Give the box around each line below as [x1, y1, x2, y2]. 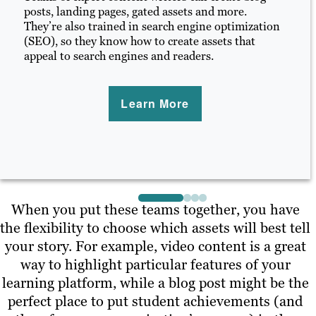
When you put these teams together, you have [11, 200, 300, 219]
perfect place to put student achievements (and [8, 291, 303, 310]
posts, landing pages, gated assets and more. [23, 4, 247, 19]
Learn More [121, 95, 190, 112]
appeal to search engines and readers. [23, 48, 214, 63]
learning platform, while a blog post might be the [1, 273, 309, 292]
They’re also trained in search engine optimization [23, 18, 280, 34]
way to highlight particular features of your [20, 255, 291, 274]
